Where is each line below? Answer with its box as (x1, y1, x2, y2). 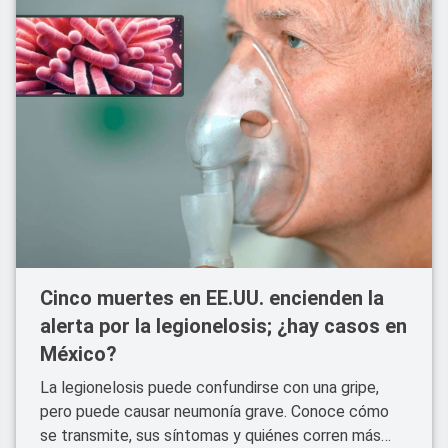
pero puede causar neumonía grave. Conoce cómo (40, 402, 389, 421)
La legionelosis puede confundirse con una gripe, (40, 378, 379, 397)
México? (40, 342, 117, 366)
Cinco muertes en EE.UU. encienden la (40, 286, 384, 310)
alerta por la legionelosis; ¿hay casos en (40, 314, 407, 338)
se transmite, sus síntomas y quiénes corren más (40, 426, 381, 445)
